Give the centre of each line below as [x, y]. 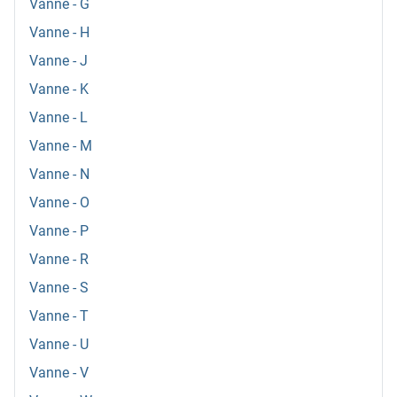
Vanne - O [59, 203]
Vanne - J [58, 61]
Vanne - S [59, 288]
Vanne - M [61, 146]
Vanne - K [59, 90]
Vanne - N [59, 175]
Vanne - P [59, 231]
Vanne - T [59, 316]
